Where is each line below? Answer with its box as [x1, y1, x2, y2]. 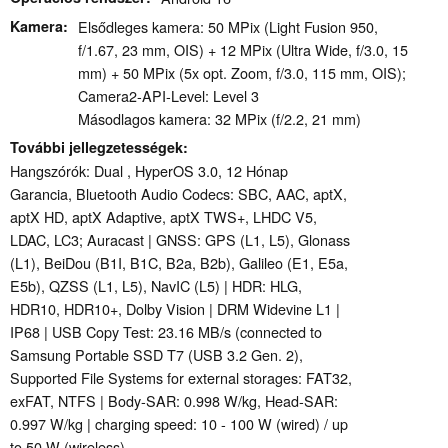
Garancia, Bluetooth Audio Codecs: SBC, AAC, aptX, [10, 183, 347, 205]
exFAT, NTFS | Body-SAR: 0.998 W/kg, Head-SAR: [10, 390, 338, 412]
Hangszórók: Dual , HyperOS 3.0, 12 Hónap [10, 160, 288, 182]
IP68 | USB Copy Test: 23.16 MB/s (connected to [10, 321, 322, 343]
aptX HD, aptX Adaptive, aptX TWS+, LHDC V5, [10, 206, 317, 228]
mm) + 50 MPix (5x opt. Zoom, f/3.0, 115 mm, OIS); [78, 62, 406, 84]
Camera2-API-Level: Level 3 [78, 85, 259, 107]
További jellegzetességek [10, 137, 183, 158]
